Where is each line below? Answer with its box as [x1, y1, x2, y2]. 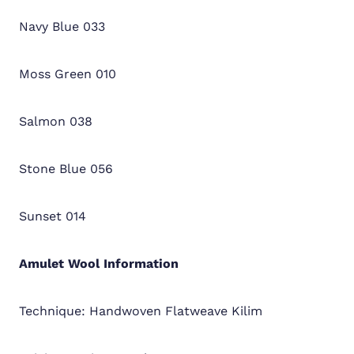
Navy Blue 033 [19, 18, 105, 34]
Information [100, 255, 179, 271]
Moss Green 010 [19, 66, 116, 81]
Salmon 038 [19, 113, 92, 129]
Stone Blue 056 [19, 160, 113, 176]
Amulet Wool [19, 255, 100, 271]
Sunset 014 [19, 208, 86, 224]
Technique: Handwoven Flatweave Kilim [19, 303, 262, 318]
